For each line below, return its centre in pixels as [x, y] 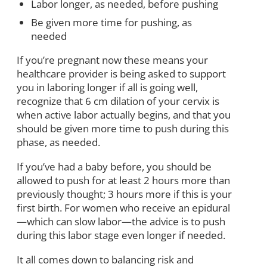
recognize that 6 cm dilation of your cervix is [118, 101]
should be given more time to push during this [123, 128]
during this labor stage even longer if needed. [121, 235]
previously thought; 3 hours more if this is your [124, 194]
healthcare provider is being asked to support [121, 73]
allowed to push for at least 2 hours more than [123, 180]
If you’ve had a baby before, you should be [114, 166]
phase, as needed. [58, 142]
